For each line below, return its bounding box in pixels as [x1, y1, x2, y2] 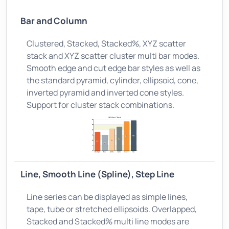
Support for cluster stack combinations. [27, 99, 174, 110]
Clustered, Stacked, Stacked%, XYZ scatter [27, 37, 186, 49]
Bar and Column [20, 14, 87, 27]
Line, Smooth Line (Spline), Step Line [20, 168, 174, 180]
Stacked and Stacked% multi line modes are [27, 215, 189, 227]
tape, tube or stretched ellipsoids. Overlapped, [27, 203, 197, 215]
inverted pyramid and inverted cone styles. [27, 86, 184, 98]
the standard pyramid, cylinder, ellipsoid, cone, [27, 74, 198, 86]
